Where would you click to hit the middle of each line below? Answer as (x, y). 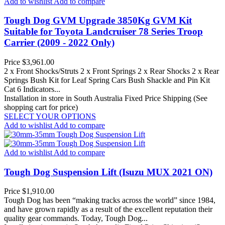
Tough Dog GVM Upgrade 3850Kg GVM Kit (98, 21)
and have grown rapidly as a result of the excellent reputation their (108, 209)
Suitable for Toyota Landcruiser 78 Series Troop (103, 32)
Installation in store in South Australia (63, 98)
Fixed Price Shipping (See (166, 98)
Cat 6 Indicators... (32, 89)
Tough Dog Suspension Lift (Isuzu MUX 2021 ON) (108, 172)
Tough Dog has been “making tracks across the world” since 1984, (110, 200)
